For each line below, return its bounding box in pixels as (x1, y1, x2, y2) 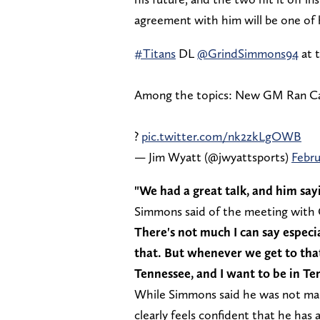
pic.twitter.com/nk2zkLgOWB (141, 128, 301, 144)
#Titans (134, 45, 176, 61)
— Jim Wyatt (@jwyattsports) (134, 149, 291, 164)
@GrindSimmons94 (197, 45, 299, 61)
